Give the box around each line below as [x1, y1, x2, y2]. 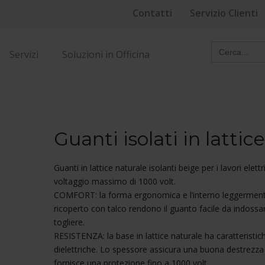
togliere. [54, 216, 85, 228]
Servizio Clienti [190, 7, 258, 20]
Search [176, 39, 203, 51]
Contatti [132, 7, 172, 20]
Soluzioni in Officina [62, 48, 150, 62]
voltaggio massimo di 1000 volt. [54, 176, 176, 187]
